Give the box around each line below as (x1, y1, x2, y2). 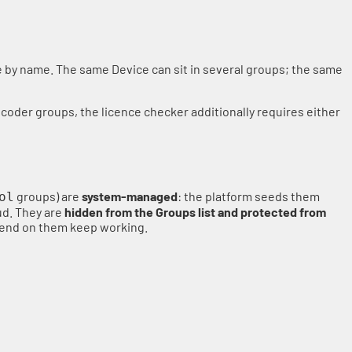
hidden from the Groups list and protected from (64, 203, 326, 219)
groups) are (14, 188, 82, 203)
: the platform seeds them (178, 188, 320, 203)
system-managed (82, 188, 178, 203)
